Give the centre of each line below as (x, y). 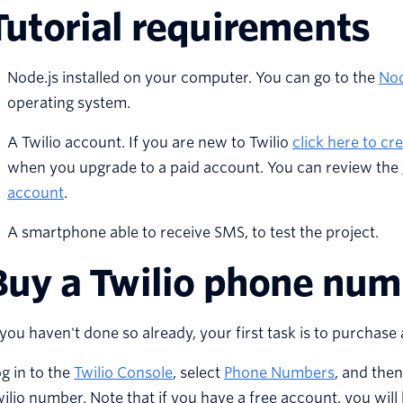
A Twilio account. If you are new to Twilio (150, 143)
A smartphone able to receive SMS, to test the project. (193, 233)
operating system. (69, 103)
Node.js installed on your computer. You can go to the (193, 78)
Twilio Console (123, 373)
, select (198, 373)
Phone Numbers (279, 373)
